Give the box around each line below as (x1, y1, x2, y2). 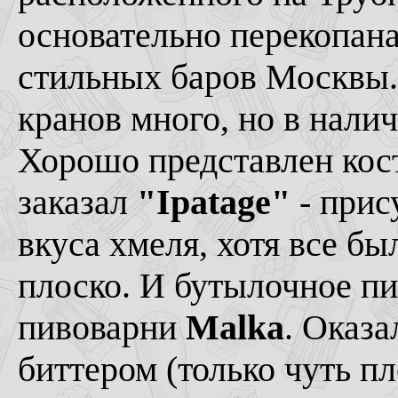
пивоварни (18, 307, 186, 347)
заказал (18, 182, 137, 222)
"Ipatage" (137, 182, 291, 222)
